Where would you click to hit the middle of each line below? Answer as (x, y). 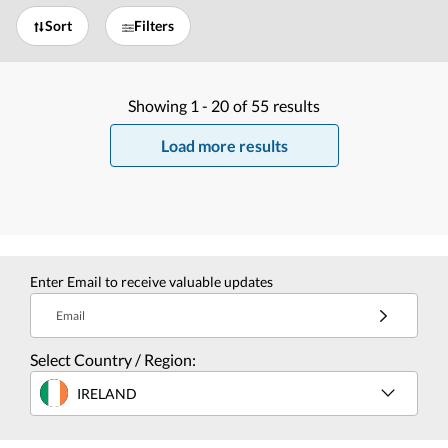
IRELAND (107, 393)
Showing (159, 106)
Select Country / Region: (113, 360)
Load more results (224, 146)
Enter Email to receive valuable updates (151, 282)
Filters (154, 26)
